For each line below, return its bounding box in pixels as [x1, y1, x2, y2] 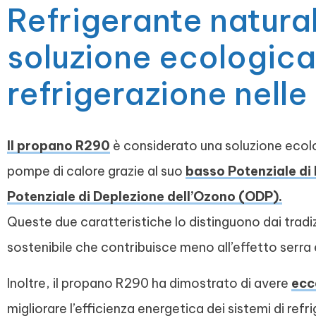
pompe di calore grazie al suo [7, 163, 186, 180]
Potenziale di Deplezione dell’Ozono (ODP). [7, 188, 282, 205]
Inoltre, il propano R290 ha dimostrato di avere [7, 274, 291, 291]
